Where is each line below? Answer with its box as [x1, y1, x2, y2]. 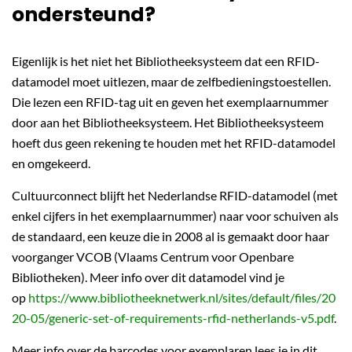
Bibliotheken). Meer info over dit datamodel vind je [12, 269, 284, 284]
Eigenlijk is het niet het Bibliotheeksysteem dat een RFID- [12, 53, 320, 68]
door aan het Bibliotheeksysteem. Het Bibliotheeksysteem [12, 115, 324, 130]
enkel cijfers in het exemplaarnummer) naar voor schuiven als [12, 208, 339, 223]
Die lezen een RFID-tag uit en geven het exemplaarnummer [12, 94, 328, 109]
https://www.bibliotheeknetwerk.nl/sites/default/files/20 [28, 290, 335, 305]
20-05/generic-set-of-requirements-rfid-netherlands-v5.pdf [12, 310, 334, 325]
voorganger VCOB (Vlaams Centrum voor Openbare [12, 249, 294, 264]
